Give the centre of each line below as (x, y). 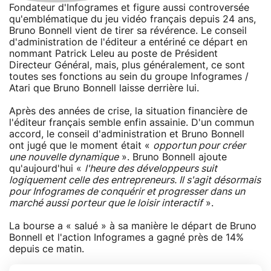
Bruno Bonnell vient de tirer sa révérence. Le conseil (128, 31)
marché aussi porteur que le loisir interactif (106, 203)
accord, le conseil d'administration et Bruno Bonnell (127, 134)
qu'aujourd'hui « (47, 168)
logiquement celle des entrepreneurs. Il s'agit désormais (135, 180)
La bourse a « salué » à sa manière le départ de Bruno (133, 226)
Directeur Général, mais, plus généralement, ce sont (127, 65)
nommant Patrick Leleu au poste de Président (113, 54)
